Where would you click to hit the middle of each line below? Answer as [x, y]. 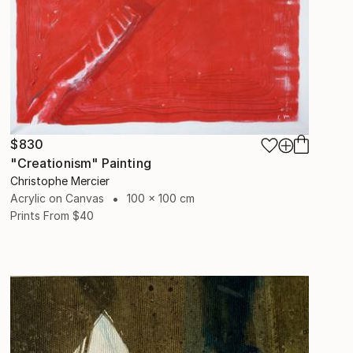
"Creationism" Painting [81, 163]
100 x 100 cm [161, 199]
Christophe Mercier [60, 181]
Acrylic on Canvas [58, 199]
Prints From [40, 216]
